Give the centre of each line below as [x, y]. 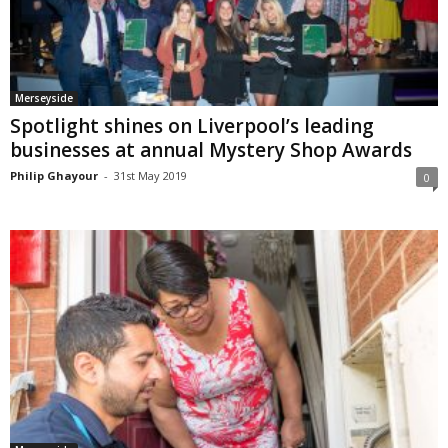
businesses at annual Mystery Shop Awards [211, 149]
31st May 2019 [150, 175]
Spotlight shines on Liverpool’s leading [192, 125]
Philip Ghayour [54, 175]
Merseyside [44, 97]
